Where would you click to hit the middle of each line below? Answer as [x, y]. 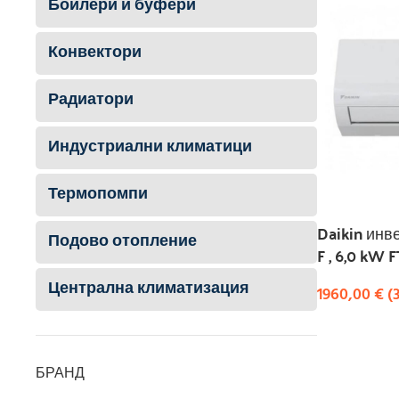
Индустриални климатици [150, 147]
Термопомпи [98, 195]
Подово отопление [122, 242]
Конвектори [95, 53]
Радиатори [91, 100]
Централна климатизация [149, 289]
